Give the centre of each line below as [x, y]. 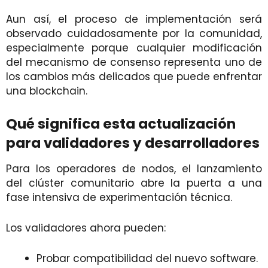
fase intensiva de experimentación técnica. [119, 198]
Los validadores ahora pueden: [86, 228]
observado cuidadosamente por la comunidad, [134, 34]
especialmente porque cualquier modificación [134, 48]
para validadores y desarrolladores [133, 143]
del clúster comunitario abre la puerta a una [134, 183]
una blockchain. [47, 91]
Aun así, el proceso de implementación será [134, 19]
